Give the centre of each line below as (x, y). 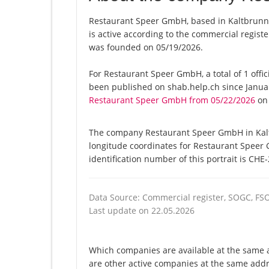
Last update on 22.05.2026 (142, 211)
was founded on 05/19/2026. (146, 47)
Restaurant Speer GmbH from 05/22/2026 (172, 100)
